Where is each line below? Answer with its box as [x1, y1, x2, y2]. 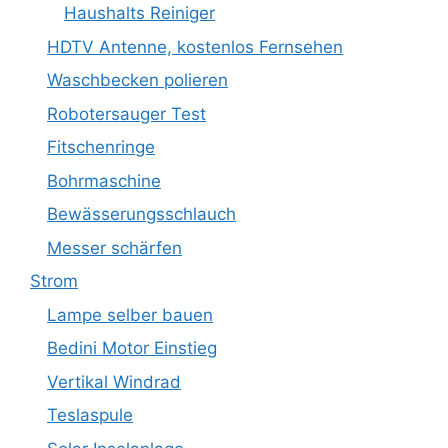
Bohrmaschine [47, 170, 161, 191]
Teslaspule [47, 405, 133, 425]
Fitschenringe [47, 137, 155, 157]
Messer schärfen [47, 237, 182, 258]
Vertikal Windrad [47, 371, 181, 392]
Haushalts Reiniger [64, 3, 215, 23]
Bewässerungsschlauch [47, 204, 236, 224]
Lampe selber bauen [47, 304, 213, 325]
